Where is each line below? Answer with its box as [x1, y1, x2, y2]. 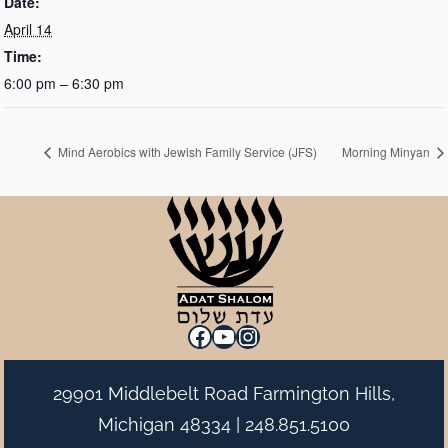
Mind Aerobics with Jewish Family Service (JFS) [55, 143, 317, 161]
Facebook [187, 320, 295, 350]
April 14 [4, 19, 52, 39]
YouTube [211, 320, 307, 350]
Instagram [235, 320, 346, 350]
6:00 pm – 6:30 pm [4, 73, 124, 93]
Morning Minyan [342, 143, 433, 161]
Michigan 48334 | [98, 413, 245, 435]
